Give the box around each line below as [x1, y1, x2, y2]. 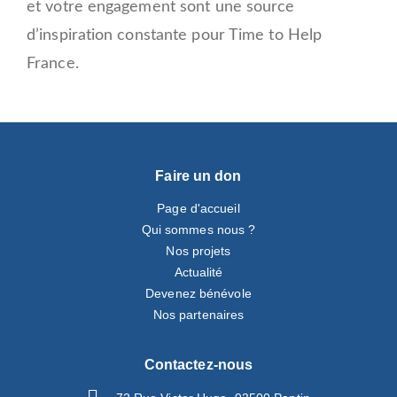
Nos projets [166, 244, 231, 259]
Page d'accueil [157, 201, 240, 216]
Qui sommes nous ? [141, 222, 256, 237]
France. [27, 56, 79, 73]
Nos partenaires [152, 307, 245, 323]
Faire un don [155, 168, 242, 184]
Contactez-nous [144, 357, 253, 373]
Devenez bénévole [145, 286, 252, 301]
